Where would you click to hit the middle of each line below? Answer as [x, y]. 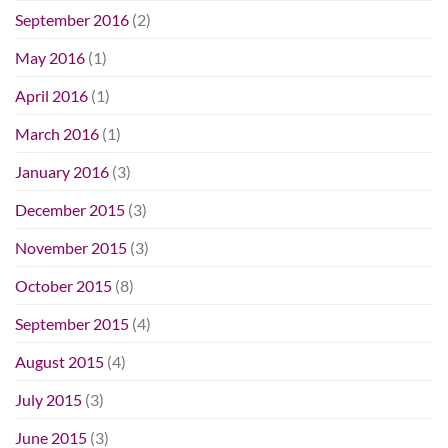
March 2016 [57, 133]
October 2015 [63, 285]
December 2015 [70, 209]
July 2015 [48, 399]
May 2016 [50, 57]
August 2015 [59, 361]
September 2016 [72, 19]
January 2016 [62, 171]
